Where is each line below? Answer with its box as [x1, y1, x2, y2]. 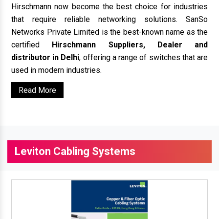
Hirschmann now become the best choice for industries [11, 1, 208, 11]
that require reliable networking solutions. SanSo [11, 14, 208, 24]
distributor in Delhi [11, 52, 80, 62]
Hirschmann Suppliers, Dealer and [52, 40, 208, 49]
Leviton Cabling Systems [15, 145, 135, 157]
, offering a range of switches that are [79, 52, 208, 62]
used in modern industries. [11, 65, 102, 75]
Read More [19, 85, 56, 95]
